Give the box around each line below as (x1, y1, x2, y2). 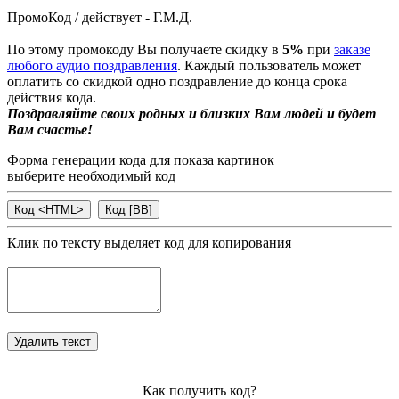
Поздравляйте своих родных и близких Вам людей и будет (7, 105, 376, 121)
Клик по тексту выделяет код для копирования (7, 234, 291, 250)
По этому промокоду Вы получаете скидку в (7, 41, 282, 57)
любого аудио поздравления (7, 57, 177, 73)
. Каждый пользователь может (177, 57, 361, 73)
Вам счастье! (7, 121, 93, 137)
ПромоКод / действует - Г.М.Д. (7, 9, 192, 25)
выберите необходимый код (7, 167, 175, 183)
